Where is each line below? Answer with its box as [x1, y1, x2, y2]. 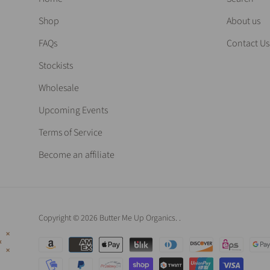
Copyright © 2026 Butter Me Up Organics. [39, 212, 179, 224]
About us [227, 14, 260, 28]
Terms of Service [39, 125, 102, 139]
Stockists [39, 58, 73, 72]
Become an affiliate [39, 148, 115, 162]
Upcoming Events [39, 103, 108, 117]
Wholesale [39, 81, 79, 95]
